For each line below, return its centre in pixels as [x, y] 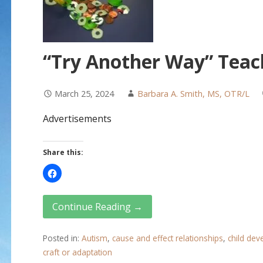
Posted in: [62, 238]
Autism [94, 238]
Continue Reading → [97, 207]
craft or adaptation [77, 252]
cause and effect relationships [167, 238]
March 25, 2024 [84, 94]
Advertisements [77, 119]
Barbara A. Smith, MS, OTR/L [193, 94]
